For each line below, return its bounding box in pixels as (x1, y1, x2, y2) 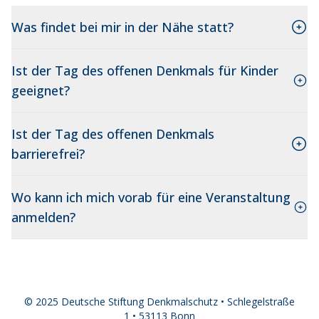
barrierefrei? (11, 145, 85, 163)
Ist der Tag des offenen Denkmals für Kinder (11, 62, 278, 80)
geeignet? (11, 82, 70, 100)
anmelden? (11, 209, 75, 226)
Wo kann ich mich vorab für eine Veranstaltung (11, 189, 291, 206)
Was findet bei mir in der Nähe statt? (11, 19, 234, 36)
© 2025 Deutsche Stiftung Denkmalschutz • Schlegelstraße (24, 294, 295, 308)
